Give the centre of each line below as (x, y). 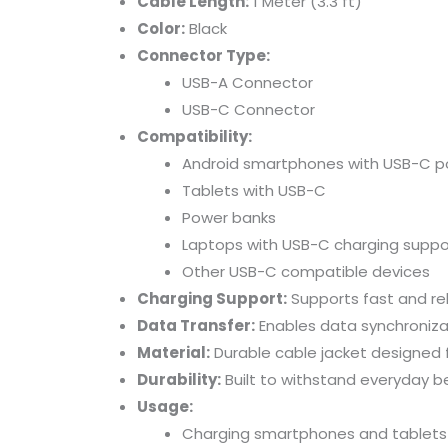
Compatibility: (194, 136)
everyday (396, 379)
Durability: (179, 379)
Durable (244, 352)
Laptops (214, 244)
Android (212, 163)
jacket (346, 352)
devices (401, 271)
